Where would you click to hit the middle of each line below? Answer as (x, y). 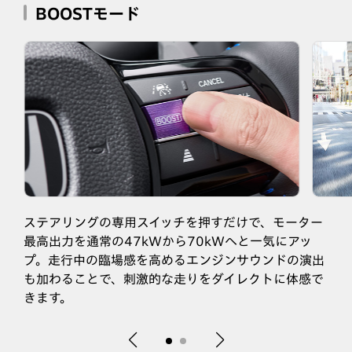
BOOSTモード (88, 13)
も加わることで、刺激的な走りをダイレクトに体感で (174, 279)
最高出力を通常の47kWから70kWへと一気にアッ (168, 241)
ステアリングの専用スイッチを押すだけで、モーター (173, 222)
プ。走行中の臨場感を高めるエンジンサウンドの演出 (174, 260)
